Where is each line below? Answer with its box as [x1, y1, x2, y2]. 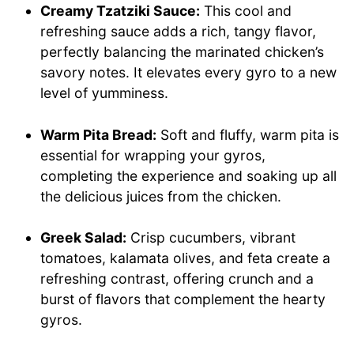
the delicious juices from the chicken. [40, 187, 282, 205]
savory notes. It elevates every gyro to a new [40, 64, 337, 81]
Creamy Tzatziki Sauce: [40, 2, 201, 20]
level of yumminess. [40, 85, 169, 102]
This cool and [200, 2, 292, 20]
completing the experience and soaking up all [40, 167, 337, 184]
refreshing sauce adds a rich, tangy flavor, [40, 23, 317, 40]
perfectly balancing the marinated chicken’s [40, 43, 325, 61]
